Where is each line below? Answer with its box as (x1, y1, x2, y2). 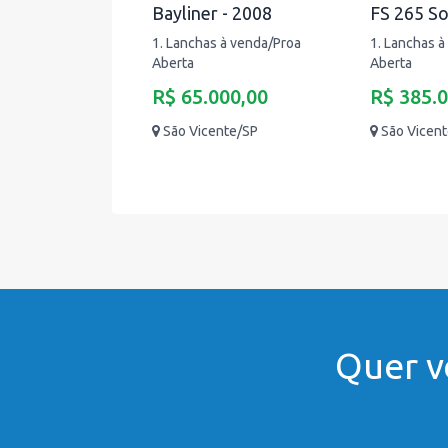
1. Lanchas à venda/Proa (152, 35, 301, 51)
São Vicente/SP (163, 123, 258, 139)
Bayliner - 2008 (152, 3, 272, 23)
